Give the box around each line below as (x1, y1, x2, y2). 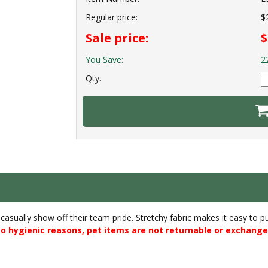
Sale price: (86, 30, 148, 47)
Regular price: (86, 11, 138, 23)
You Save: (86, 54, 123, 66)
